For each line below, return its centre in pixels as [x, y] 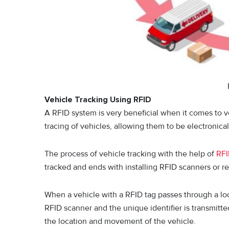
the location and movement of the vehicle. [120, 221]
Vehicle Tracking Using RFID [98, 99]
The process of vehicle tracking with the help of [130, 154]
